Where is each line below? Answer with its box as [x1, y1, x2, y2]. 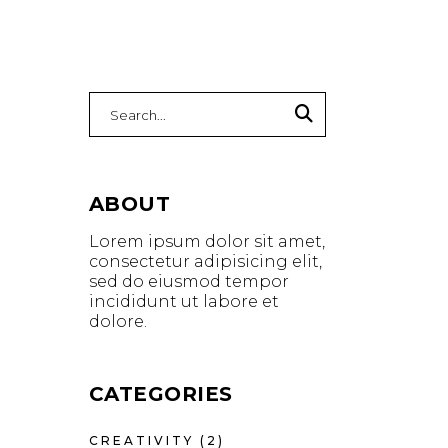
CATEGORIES [88, 382, 233, 406]
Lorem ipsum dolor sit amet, [88, 232, 325, 251]
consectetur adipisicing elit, [88, 252, 322, 271]
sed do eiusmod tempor [88, 272, 289, 291]
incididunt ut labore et [88, 292, 279, 311]
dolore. [88, 312, 147, 331]
